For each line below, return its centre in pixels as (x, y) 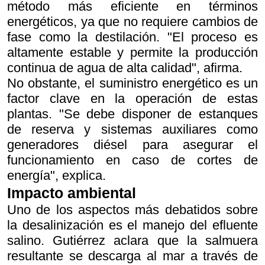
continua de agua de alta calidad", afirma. (125, 68)
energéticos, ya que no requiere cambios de (132, 22)
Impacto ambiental (72, 193)
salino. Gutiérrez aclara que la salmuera (132, 240)
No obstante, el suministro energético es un (132, 83)
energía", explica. (56, 176)
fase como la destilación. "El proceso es (132, 37)
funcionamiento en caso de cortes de (132, 160)
